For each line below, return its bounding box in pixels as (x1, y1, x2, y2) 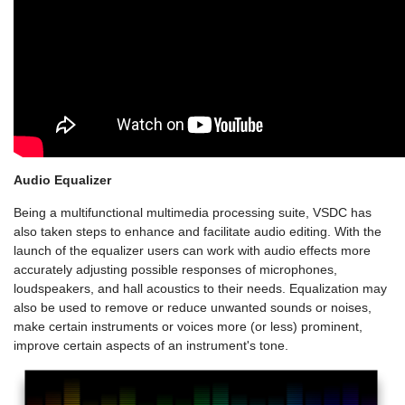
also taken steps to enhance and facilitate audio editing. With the (14, 224, 381, 240)
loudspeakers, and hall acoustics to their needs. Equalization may (14, 281, 387, 297)
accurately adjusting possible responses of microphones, (14, 262, 337, 278)
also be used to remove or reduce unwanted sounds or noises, (14, 300, 372, 316)
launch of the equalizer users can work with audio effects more (14, 243, 371, 259)
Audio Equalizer (14, 173, 111, 188)
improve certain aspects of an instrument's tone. (14, 338, 288, 353)
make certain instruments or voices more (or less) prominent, (14, 319, 363, 334)
